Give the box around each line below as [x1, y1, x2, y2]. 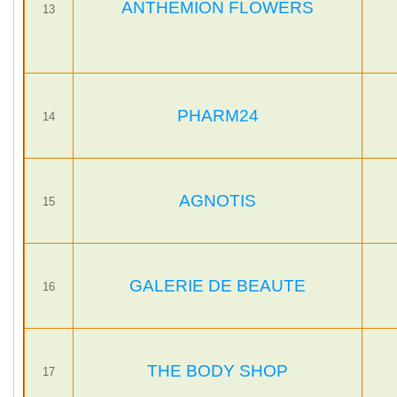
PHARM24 [176, 106, 259, 125]
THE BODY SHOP [147, 362, 288, 380]
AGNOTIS [179, 191, 256, 210]
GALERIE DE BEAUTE [129, 276, 306, 295]
